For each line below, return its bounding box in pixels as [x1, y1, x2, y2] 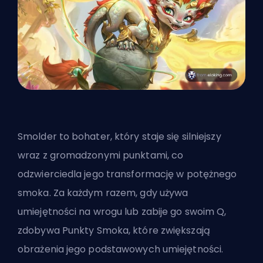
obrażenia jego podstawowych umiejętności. [18, 242, 224, 257]
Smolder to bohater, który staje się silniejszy [18, 130, 221, 144]
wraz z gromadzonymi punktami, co [18, 149, 184, 163]
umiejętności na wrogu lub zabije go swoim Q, [18, 205, 227, 219]
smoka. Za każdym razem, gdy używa [18, 186, 188, 200]
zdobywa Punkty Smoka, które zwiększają [18, 224, 210, 238]
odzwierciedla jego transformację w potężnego [18, 167, 237, 181]
